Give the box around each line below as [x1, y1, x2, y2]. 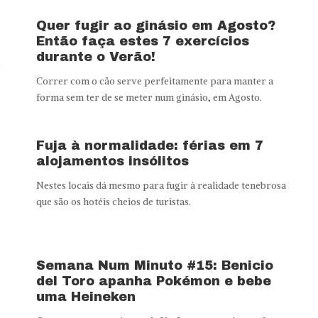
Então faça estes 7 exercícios [35, 33, 249, 48]
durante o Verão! [35, 49, 155, 64]
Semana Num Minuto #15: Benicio [35, 258, 273, 273]
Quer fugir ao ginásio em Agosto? [35, 18, 275, 33]
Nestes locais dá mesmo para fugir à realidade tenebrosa [35, 179, 286, 192]
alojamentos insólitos [35, 153, 189, 168]
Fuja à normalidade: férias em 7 [35, 138, 263, 153]
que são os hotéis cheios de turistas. [35, 195, 191, 208]
